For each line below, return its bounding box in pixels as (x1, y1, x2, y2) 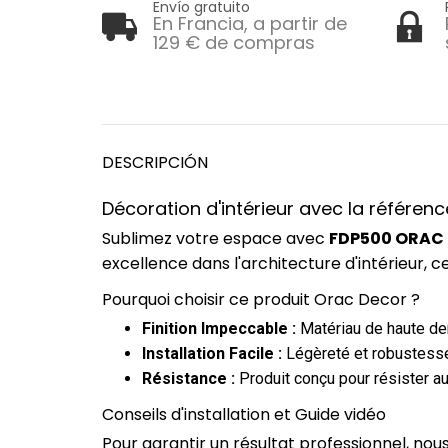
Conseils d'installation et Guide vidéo (102, 403, 386, 427)
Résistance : (142, 369, 235, 389)
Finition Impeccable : (142, 319, 296, 339)
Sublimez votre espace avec (102, 227, 329, 251)
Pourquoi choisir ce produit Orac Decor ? (102, 288, 420, 312)
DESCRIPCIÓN (102, 150, 208, 174)
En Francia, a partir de (153, 11, 347, 37)
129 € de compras (153, 30, 315, 56)
